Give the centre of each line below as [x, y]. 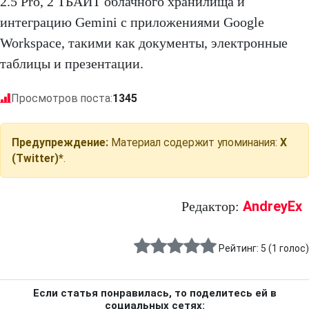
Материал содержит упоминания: [194, 142]
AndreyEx [272, 206]
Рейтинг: [240, 248]
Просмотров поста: [62, 98]
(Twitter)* [38, 158]
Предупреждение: [60, 142]
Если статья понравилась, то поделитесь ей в [154, 293]
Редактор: [212, 206]
